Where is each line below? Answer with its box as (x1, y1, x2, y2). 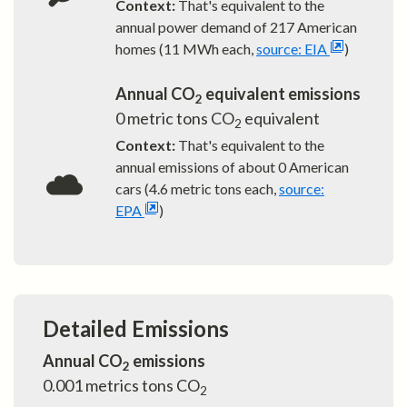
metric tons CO (124, 108, 234, 129)
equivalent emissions (203, 84, 361, 104)
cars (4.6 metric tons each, (115, 180, 276, 198)
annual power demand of (115, 18, 267, 36)
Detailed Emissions (43, 315, 229, 342)
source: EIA (256, 40, 327, 58)
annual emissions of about (115, 158, 275, 176)
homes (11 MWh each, (115, 40, 253, 58)
